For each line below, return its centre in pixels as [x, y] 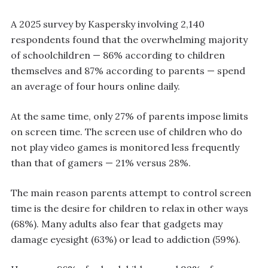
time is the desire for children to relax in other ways [130, 208]
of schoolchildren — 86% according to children [118, 55]
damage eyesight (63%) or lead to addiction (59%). [126, 240]
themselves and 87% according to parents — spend [128, 71]
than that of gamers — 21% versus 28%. [101, 163]
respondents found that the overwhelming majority [129, 40]
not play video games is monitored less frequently [125, 147]
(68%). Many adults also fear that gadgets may [117, 224]
